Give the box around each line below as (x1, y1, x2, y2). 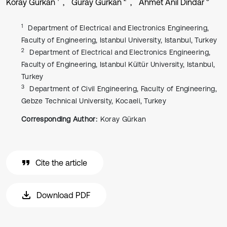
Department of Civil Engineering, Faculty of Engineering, (29, 85, 217, 93)
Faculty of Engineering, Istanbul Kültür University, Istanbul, (21, 60, 215, 68)
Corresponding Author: (21, 115, 97, 123)
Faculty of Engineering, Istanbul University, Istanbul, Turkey (21, 36, 217, 44)
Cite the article (35, 158, 87, 167)
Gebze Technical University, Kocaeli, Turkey (21, 97, 167, 105)
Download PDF (36, 191, 90, 200)
